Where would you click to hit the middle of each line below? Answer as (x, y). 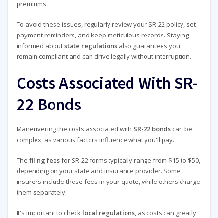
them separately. (41, 192)
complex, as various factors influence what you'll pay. (95, 139)
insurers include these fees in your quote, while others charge (108, 182)
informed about (40, 46)
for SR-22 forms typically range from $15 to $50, (130, 160)
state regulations (91, 46)
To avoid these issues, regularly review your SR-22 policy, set (106, 25)
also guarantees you (148, 46)
